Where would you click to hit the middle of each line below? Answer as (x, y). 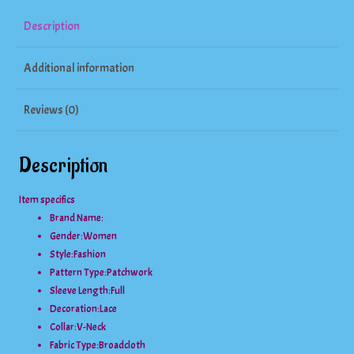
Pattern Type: (79, 273)
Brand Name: (77, 218)
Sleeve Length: (81, 291)
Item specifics (47, 200)
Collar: (64, 328)
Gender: (67, 237)
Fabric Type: (75, 346)
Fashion (90, 255)
